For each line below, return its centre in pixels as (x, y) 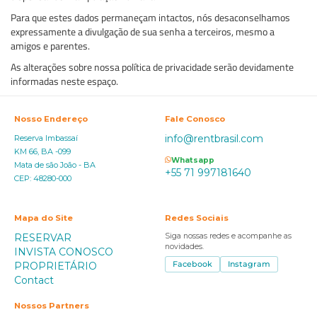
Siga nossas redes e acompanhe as (228, 236)
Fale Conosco (195, 119)
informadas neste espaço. (64, 81)
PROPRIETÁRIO (56, 266)
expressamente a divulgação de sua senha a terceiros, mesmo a (143, 31)
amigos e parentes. (50, 46)
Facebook (192, 264)
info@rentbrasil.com (214, 139)
